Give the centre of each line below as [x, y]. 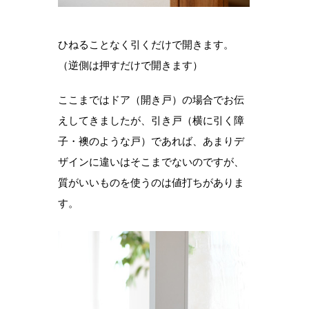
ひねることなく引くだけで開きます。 [146, 45]
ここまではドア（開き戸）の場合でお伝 [151, 100]
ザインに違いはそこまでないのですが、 [151, 162]
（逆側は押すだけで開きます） [130, 66]
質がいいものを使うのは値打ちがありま [151, 183]
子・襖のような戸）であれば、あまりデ [151, 141]
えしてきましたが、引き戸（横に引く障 [151, 121]
